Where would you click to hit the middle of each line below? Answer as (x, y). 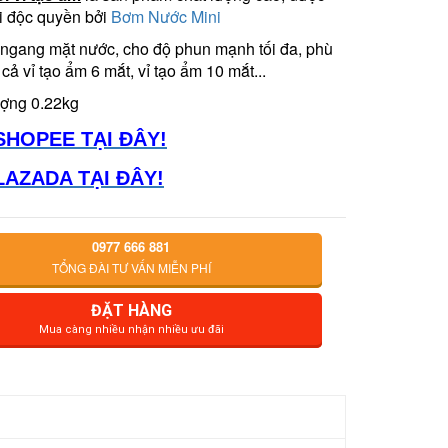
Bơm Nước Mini (166, 16)
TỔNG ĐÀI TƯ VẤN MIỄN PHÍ (131, 267)
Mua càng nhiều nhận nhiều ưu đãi (131, 329)
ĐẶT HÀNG (131, 310)
